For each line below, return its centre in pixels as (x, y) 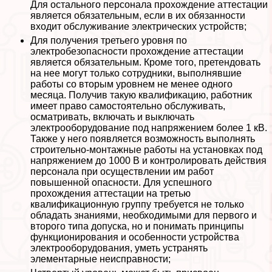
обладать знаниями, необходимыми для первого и (144, 216)
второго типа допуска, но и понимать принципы (137, 226)
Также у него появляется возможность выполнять (143, 139)
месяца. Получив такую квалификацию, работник (141, 95)
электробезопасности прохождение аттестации (137, 52)
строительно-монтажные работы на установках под (146, 150)
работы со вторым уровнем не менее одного (131, 84)
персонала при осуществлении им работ (122, 172)
